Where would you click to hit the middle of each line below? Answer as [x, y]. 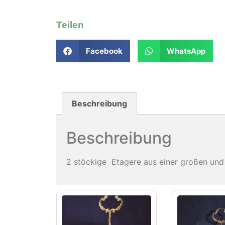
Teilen [70, 25]
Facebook [104, 51]
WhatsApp [186, 51]
